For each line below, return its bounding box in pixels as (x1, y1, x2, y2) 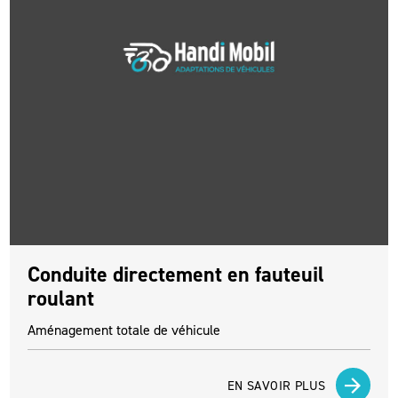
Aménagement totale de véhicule (28, 321, 221, 340)
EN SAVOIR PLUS (227, 376, 326, 394)
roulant (28, 284, 95, 314)
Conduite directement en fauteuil (28, 260, 325, 290)
